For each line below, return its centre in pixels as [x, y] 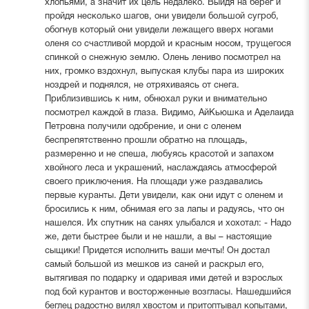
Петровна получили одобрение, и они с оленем [143, 127]
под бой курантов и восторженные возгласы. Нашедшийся [168, 292]
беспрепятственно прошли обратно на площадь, [146, 140]
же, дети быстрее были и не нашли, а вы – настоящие [158, 237]
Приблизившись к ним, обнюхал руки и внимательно [156, 99]
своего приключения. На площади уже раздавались [153, 182]
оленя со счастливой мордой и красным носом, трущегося [168, 44]
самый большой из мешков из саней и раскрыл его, [154, 265]
